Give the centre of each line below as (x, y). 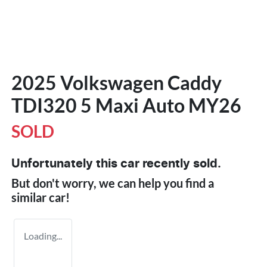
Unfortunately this (66, 164)
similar (30, 197)
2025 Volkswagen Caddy (117, 82)
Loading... (43, 235)
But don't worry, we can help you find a (113, 183)
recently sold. (180, 164)
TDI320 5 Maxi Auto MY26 (126, 105)
